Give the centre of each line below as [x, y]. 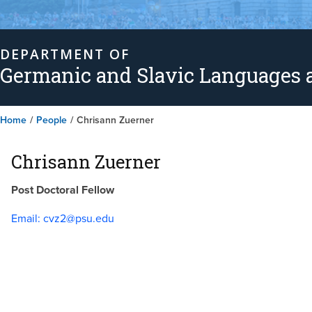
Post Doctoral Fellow [63, 190]
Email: [26, 218]
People [52, 119]
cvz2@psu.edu [77, 218]
